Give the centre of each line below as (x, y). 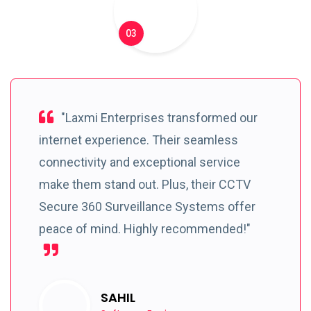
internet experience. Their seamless (138, 140)
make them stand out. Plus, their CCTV (145, 184)
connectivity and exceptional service (140, 162)
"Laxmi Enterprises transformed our (158, 117)
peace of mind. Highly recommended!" (145, 228)
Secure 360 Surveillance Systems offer (147, 206)
